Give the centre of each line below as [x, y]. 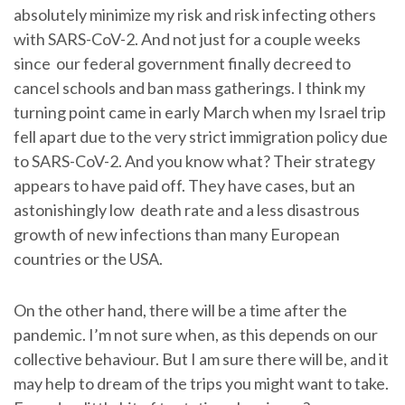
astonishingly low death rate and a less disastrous [187, 209]
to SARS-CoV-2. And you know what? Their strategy [194, 160]
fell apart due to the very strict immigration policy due [201, 136]
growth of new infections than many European [177, 234]
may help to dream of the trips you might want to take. [202, 383]
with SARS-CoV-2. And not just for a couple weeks [187, 38]
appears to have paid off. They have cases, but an [184, 185]
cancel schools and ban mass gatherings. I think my [189, 87]
